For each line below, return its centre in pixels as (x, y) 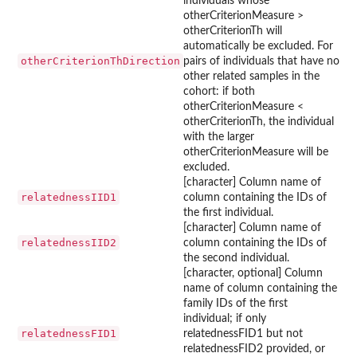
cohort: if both (219, 91)
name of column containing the (260, 288)
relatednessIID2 (69, 242)
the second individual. (236, 258)
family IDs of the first (235, 303)
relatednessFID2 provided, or (254, 349)
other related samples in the (251, 76)
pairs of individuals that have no (261, 61)
